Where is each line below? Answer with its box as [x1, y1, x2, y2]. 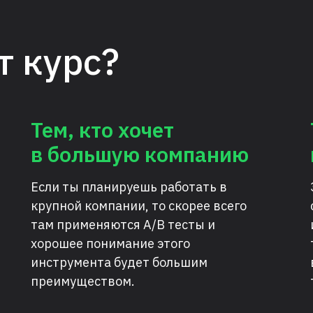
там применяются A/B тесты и [31, 217, 215, 233]
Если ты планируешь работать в [31, 179, 227, 195]
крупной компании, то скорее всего [31, 198, 247, 214]
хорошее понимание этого [31, 235, 190, 252]
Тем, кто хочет [31, 116, 174, 143]
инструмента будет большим [31, 254, 208, 270]
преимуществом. [31, 273, 135, 289]
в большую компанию [31, 140, 249, 168]
